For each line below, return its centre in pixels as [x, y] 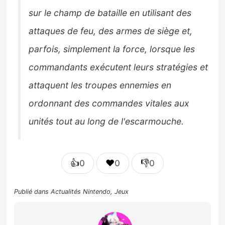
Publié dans [33, 192]
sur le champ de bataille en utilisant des [110, 13]
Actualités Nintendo [81, 192]
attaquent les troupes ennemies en [100, 85]
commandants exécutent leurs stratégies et [119, 67]
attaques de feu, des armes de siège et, [111, 31]
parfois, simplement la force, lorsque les [112, 49]
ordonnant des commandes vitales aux [109, 103]
